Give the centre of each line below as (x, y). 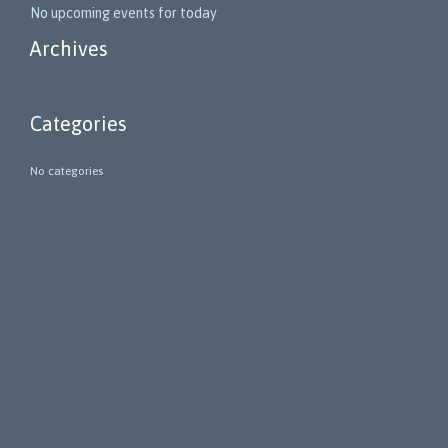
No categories (66, 171)
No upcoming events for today (123, 13)
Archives (69, 49)
